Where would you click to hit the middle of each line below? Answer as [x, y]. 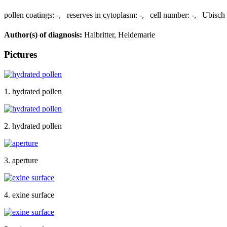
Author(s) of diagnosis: [43, 35]
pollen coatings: [29, 15]
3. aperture [21, 160]
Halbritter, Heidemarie [119, 35]
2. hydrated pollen [33, 126]
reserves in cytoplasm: [102, 15]
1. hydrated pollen [33, 91]
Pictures [21, 54]
